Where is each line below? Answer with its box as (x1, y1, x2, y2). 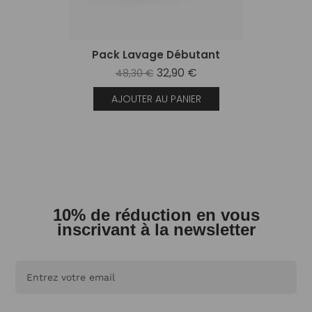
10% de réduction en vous (52, 205, 260, 225)
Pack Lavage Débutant (92, 47, 220, 63)
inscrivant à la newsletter (56, 220, 256, 240)
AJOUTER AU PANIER (111, 91, 201, 106)
